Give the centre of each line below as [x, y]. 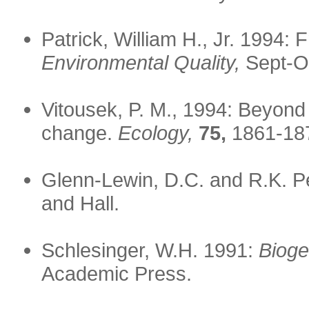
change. [80, 133]
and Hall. [80, 203]
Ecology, [156, 133]
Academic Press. [117, 274]
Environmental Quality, [141, 63]
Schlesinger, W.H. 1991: [150, 250]
